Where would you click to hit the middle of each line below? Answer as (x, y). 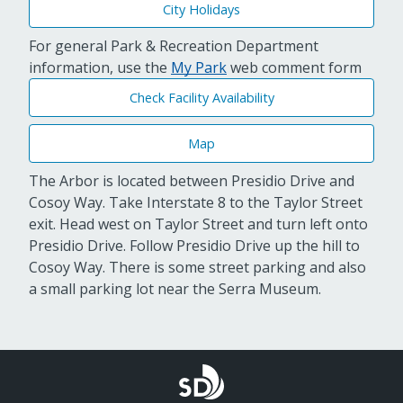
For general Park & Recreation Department (174, 46)
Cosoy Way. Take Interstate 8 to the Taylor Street (196, 202)
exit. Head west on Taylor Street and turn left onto (198, 224)
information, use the (100, 68)
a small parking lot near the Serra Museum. (175, 288)
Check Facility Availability (201, 98)
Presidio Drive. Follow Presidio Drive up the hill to (194, 245)
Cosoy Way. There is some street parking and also (197, 267)
